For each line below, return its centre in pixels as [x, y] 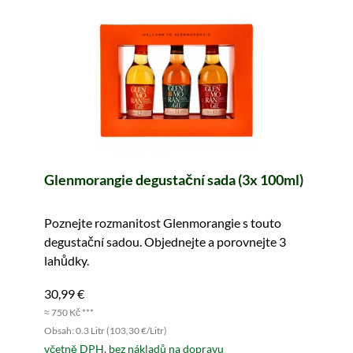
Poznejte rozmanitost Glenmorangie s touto [163, 223]
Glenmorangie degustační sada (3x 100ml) [174, 180]
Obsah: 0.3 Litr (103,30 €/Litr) [106, 331]
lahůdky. [67, 260]
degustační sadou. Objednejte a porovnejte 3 [165, 242]
